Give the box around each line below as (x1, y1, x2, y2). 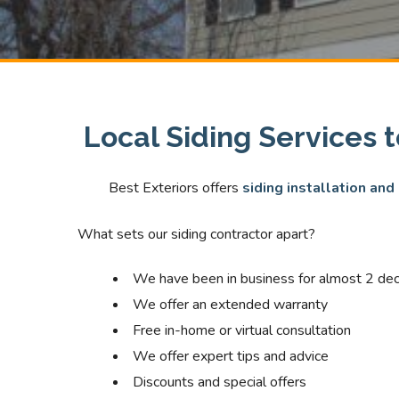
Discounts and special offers (133, 372, 306, 392)
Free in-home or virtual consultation (133, 321, 351, 340)
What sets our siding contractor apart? (77, 224, 315, 244)
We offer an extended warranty (133, 295, 328, 314)
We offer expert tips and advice (133, 346, 329, 366)
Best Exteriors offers (109, 178, 242, 198)
